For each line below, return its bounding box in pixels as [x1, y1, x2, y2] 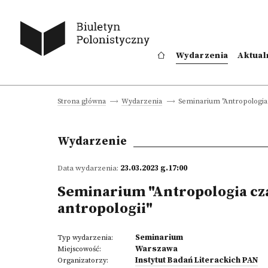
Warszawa [135, 243, 178, 254]
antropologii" [57, 200, 153, 218]
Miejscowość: [57, 245, 101, 254]
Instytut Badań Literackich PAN [135, 255, 258, 266]
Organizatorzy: [57, 256, 108, 265]
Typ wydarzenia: [57, 233, 113, 242]
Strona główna [57, 97, 106, 106]
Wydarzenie [57, 134, 127, 148]
